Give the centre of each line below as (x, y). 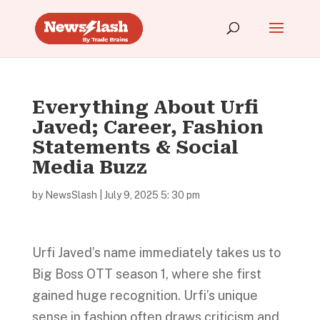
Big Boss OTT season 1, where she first (146, 274)
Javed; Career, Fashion (147, 127)
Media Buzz (89, 167)
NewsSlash (71, 195)
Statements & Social (135, 147)
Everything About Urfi (145, 107)
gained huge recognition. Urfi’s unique (145, 295)
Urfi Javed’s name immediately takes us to (156, 252)
